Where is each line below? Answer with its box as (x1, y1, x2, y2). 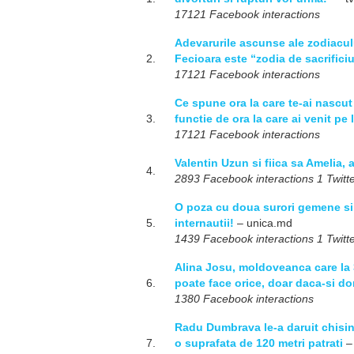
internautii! (175, 217, 234, 229)
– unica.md (234, 217, 292, 229)
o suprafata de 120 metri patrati (175, 337, 343, 349)
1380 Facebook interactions (175, 292, 314, 305)
